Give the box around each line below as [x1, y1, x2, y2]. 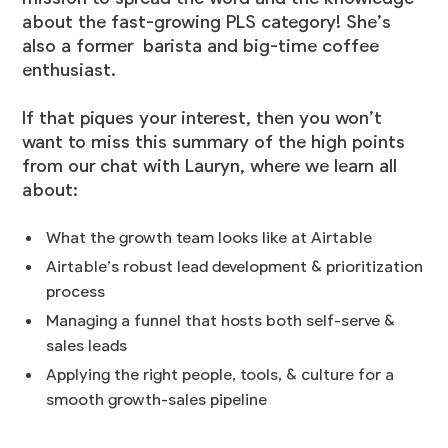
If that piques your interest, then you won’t [22, 108, 383, 129]
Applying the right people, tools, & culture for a [46, 366, 395, 385]
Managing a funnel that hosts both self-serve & [46, 312, 396, 331]
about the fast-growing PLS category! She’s [22, 12, 392, 33]
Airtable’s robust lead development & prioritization [46, 258, 424, 277]
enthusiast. [22, 60, 117, 81]
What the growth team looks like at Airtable [46, 229, 373, 248]
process [46, 283, 110, 302]
